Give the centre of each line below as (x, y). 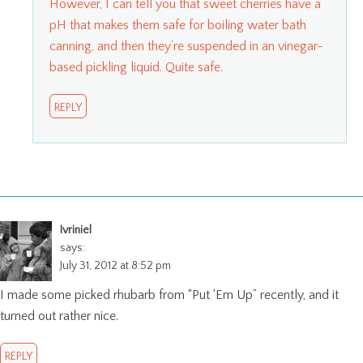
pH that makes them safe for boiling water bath (178, 25)
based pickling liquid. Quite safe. (136, 67)
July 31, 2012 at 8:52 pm (115, 265)
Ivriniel (76, 230)
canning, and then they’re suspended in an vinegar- (186, 46)
